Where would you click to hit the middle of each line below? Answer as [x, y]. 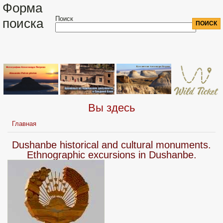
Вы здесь [111, 108]
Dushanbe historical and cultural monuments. [111, 145]
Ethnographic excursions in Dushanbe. [111, 155]
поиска [23, 23]
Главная [24, 124]
